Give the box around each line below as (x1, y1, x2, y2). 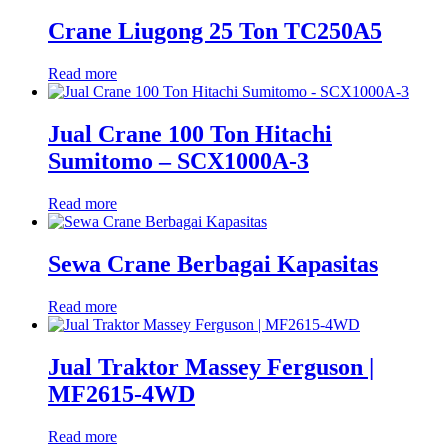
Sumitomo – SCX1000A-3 (48, 147, 309, 174)
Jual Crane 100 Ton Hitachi (48, 120, 332, 147)
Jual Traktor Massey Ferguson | (48, 353, 374, 380)
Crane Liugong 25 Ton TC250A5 (48, 18, 382, 45)
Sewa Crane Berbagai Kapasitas (48, 250, 378, 277)
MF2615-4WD (48, 380, 195, 407)
